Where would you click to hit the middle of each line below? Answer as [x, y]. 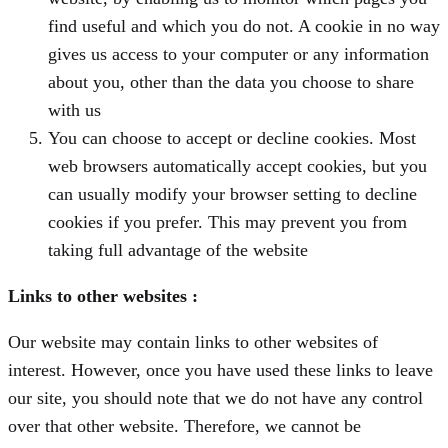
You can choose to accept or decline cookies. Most [232, 138]
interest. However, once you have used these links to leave [220, 370]
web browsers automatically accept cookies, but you [237, 166]
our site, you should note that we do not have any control [215, 398]
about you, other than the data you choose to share [231, 82]
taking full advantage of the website [178, 250]
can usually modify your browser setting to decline [232, 194]
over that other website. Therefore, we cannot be [184, 426]
